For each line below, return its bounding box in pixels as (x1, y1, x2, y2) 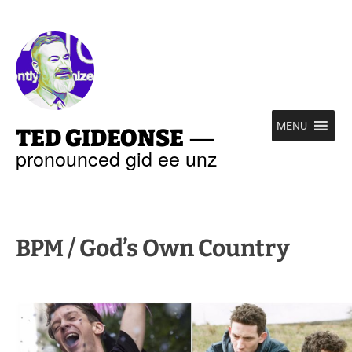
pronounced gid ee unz (16, 144, 218, 172)
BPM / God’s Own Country (16, 234, 290, 262)
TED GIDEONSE (16, 124, 184, 152)
